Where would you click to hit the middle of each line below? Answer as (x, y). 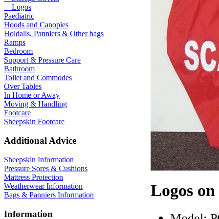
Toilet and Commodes (38, 78)
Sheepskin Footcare (34, 122)
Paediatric (19, 16)
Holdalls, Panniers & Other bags (54, 34)
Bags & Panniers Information (49, 195)
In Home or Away (32, 95)
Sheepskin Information (39, 159)
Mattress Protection (33, 177)
